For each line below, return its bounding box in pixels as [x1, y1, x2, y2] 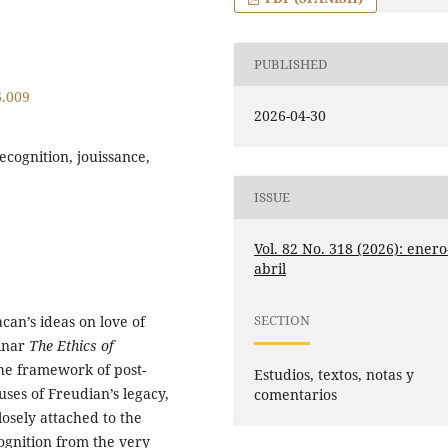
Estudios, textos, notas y [254, 364, 415, 384]
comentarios [254, 384, 338, 404]
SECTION [254, 311, 311, 330]
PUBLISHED [254, 55, 328, 74]
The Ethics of [29, 336, 113, 356]
